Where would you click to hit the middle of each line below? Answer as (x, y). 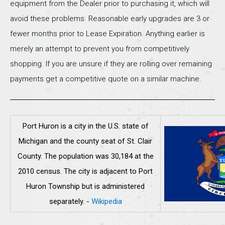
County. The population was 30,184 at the (85, 156)
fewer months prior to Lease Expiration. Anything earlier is (107, 33)
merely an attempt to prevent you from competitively (100, 48)
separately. (67, 202)
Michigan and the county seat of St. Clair (85, 141)
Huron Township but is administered (85, 187)
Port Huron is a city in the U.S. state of (85, 126)
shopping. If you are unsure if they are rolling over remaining (111, 64)
